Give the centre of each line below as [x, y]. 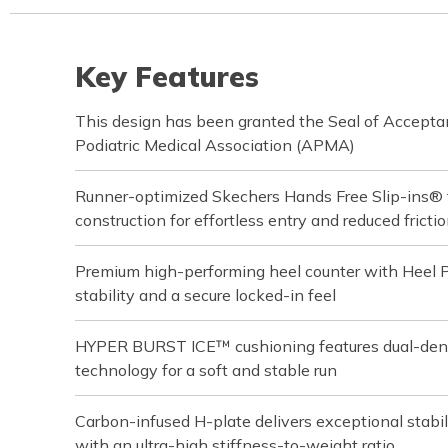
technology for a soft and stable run [206, 369]
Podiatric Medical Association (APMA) [215, 144]
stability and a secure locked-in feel [205, 294]
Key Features [167, 76]
